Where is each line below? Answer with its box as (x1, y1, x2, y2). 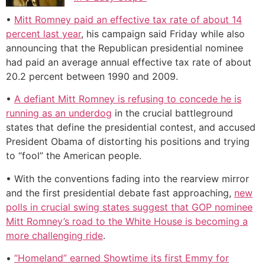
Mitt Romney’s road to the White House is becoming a (6, 215, 248, 227)
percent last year (6, 28, 81, 40)
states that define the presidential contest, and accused (6, 121, 256, 134)
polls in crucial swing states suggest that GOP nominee (6, 201, 253, 213)
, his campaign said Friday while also (81, 28, 245, 40)
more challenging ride (6, 229, 103, 241)
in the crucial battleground (112, 107, 233, 119)
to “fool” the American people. (6, 150, 141, 162)
